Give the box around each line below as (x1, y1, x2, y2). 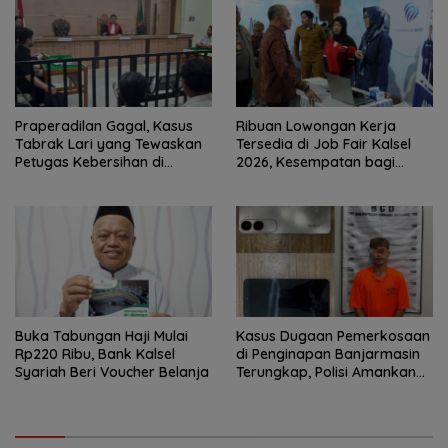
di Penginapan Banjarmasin (236, 344, 420, 363)
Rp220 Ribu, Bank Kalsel (15, 344, 175, 363)
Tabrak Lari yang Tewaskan (15, 134, 202, 153)
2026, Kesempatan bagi (236, 152, 395, 171)
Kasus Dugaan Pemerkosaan (236, 326, 430, 345)
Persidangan (15, 188, 99, 207)
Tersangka (236, 380, 307, 399)
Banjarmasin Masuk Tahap (15, 170, 194, 189)
